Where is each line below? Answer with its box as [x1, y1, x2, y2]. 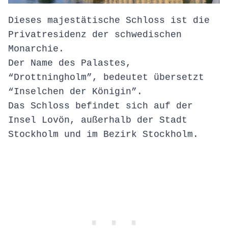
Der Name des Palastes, [8, 58, 131, 69]
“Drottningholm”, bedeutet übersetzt [8, 72, 204, 83]
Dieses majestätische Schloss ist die [8, 15, 210, 26]
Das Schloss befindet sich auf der [8, 101, 193, 111]
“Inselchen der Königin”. [8, 87, 142, 97]
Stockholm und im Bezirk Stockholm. [8, 129, 198, 140]
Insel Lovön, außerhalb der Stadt [8, 115, 187, 126]
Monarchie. [8, 44, 64, 54]
